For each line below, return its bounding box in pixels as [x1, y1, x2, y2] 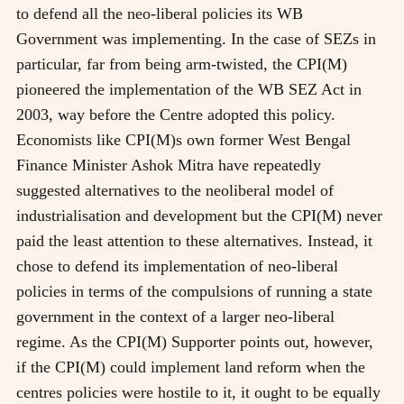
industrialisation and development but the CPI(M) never [16, 206, 382, 225]
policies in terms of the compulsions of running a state [16, 281, 372, 300]
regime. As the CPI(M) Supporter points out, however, [16, 332, 373, 351]
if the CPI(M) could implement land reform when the [16, 357, 365, 376]
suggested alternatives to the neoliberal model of [16, 180, 334, 199]
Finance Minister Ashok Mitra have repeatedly [16, 155, 321, 174]
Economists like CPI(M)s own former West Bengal [16, 130, 351, 149]
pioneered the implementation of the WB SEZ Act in [16, 79, 362, 98]
